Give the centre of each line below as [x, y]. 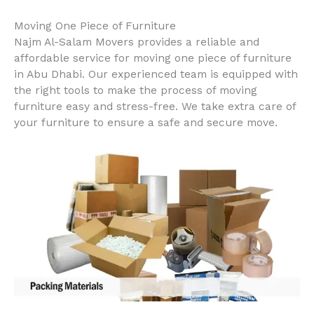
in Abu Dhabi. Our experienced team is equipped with [156, 75]
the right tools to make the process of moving [136, 91]
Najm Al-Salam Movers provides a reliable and [137, 42]
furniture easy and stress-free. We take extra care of [155, 107]
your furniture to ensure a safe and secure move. [146, 123]
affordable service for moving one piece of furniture [153, 59]
